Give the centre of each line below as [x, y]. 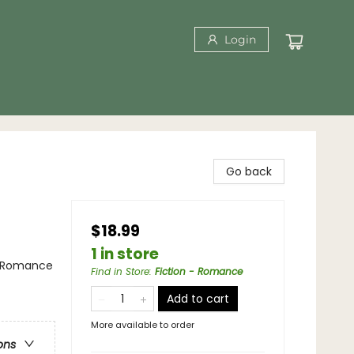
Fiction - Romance [199, 271]
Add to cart [198, 299]
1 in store [125, 254]
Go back [249, 171]
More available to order [143, 325]
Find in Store [120, 271]
